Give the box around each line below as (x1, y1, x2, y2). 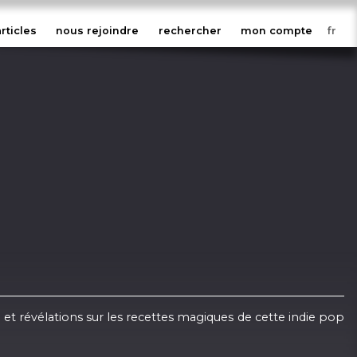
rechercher (158, 25, 222, 37)
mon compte (241, 25, 313, 37)
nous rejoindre (56, 25, 139, 37)
